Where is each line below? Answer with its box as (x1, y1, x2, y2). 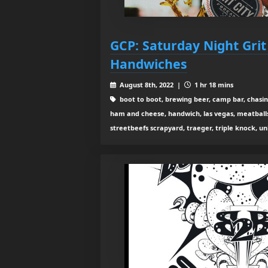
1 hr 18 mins (192, 80, 233, 90)
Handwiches (110, 55, 187, 73)
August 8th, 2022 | (117, 80, 184, 90)
